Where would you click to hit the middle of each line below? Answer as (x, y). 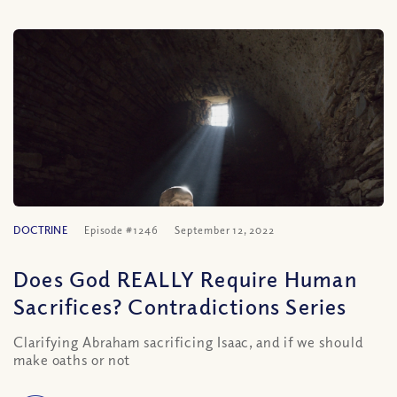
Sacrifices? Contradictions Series (180, 306)
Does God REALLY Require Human (185, 278)
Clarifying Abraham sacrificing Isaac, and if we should (188, 342)
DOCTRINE (40, 230)
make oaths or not (72, 360)
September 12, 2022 (225, 230)
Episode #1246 (121, 230)
